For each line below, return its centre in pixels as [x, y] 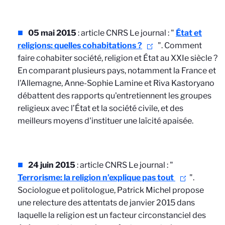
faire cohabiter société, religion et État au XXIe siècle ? [118, 58]
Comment [183, 45]
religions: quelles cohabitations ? [80, 45]
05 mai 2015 [52, 33]
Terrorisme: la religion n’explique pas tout [96, 178]
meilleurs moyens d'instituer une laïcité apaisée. [105, 121]
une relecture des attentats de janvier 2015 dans [106, 203]
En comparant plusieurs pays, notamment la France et [117, 71]
